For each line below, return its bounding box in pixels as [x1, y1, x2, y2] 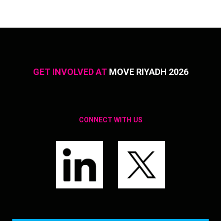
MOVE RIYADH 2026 [109, 66, 188, 77]
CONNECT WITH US [78, 115, 143, 124]
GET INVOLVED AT [33, 66, 109, 77]
